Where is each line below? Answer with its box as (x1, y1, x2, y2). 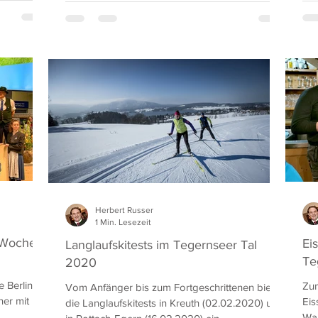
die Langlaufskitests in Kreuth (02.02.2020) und (65, 297, 284, 309)
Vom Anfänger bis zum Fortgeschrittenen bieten (65, 281, 285, 293)
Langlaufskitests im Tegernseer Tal (65, 238, 257, 252)
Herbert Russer (95, 205, 153, 215)
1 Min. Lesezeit (95, 216, 151, 227)
